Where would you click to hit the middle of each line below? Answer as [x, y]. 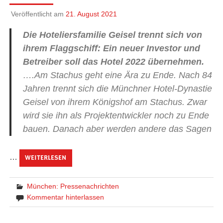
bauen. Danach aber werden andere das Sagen [117, 129]
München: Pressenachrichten [73, 186]
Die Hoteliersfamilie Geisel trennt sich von [112, 35]
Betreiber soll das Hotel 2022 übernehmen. [113, 61]
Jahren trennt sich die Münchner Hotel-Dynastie [117, 88]
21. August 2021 [91, 14]
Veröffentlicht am [38, 14]
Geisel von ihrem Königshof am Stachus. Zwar [115, 102]
